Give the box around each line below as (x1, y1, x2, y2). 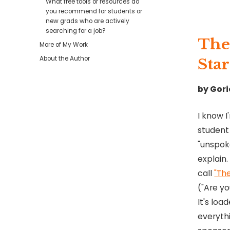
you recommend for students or (46, 7, 143, 16)
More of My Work (40, 41, 88, 49)
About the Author (40, 54, 90, 63)
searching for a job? (46, 27, 106, 35)
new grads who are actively (46, 17, 130, 26)
